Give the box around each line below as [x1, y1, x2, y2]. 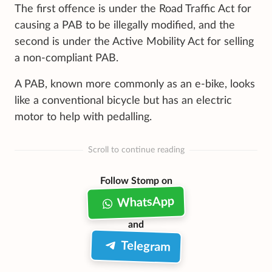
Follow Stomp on [100, 175, 172, 186]
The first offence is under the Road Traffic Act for [15, 3, 251, 15]
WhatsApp [117, 195, 175, 209]
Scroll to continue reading [87, 146, 185, 155]
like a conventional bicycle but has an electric [15, 95, 232, 106]
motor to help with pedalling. [15, 111, 152, 123]
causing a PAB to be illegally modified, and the [15, 19, 235, 31]
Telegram [120, 239, 171, 254]
